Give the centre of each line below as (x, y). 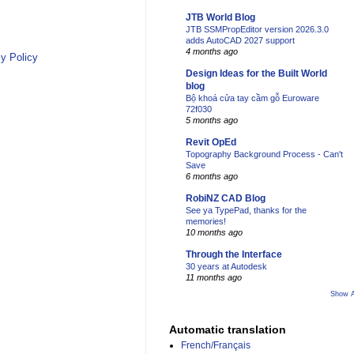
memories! (206, 222)
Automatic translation (228, 330)
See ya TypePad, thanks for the (246, 211)
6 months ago (212, 177)
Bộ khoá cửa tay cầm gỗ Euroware (252, 98)
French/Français (216, 346)
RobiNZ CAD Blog (226, 199)
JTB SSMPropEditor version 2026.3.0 (257, 30)
